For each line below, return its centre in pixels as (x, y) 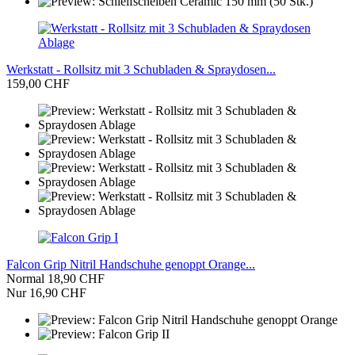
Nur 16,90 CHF (46, 293)
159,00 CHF (38, 84)
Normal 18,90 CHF (55, 279)
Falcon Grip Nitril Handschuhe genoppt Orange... (131, 265)
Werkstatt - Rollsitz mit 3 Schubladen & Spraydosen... (141, 70)
